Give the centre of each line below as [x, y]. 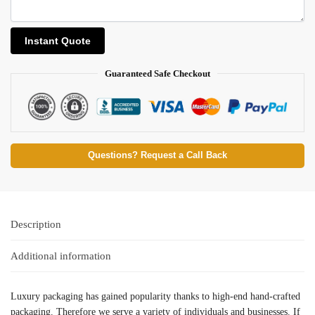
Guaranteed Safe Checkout [157, 74]
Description [36, 224]
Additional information [61, 256]
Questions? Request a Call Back [157, 156]
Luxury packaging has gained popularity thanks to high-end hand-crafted [155, 297]
